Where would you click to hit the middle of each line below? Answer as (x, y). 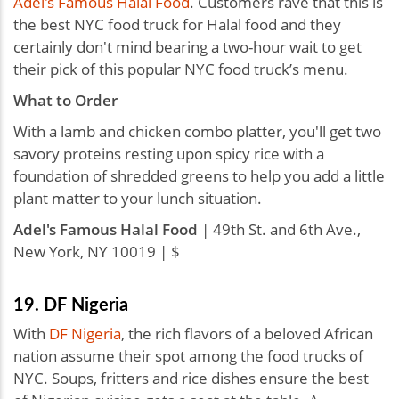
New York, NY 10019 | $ (97, 251)
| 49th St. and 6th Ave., (279, 229)
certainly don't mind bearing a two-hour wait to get (187, 46)
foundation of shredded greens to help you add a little (199, 175)
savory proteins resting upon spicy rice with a (169, 153)
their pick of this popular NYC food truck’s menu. (183, 69)
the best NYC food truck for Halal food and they (177, 24)
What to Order (65, 100)
